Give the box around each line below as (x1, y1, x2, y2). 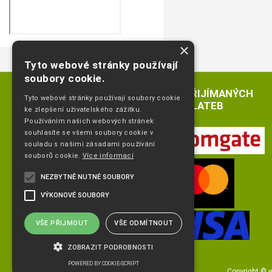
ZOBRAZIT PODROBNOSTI (67, 243, 154, 251)
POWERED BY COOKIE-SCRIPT (67, 260, 139, 267)
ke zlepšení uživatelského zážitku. (24, 106, 142, 114)
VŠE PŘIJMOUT (35, 219, 89, 227)
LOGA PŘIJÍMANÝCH (154, 87, 253, 100)
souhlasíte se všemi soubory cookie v (24, 129, 153, 137)
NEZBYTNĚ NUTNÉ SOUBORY (41, 173, 134, 181)
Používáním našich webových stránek (24, 117, 154, 125)
